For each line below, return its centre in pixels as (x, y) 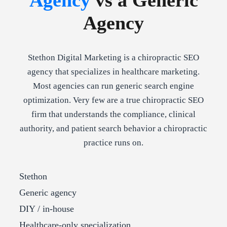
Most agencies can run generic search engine (113, 86)
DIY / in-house (47, 209)
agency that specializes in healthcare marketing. (113, 71)
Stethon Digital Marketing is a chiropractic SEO (113, 57)
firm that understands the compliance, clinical (113, 114)
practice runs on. (113, 142)
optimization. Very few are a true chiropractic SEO (113, 100)
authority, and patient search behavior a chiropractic (113, 128)
